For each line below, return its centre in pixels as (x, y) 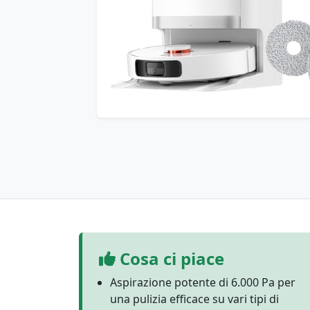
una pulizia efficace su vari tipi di (194, 299)
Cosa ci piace (170, 258)
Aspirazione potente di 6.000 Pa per (203, 282)
